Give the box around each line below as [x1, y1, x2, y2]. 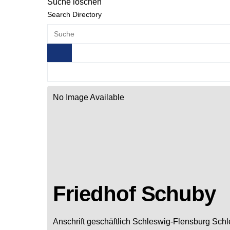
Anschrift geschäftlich [53, 217, 130, 226]
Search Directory [47, 10, 102, 18]
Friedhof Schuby [53, 181, 216, 206]
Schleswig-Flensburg [132, 217, 210, 226]
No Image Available [53, 93, 124, 102]
